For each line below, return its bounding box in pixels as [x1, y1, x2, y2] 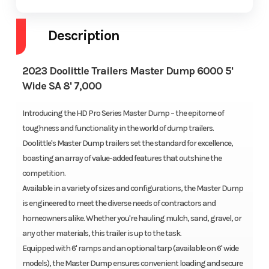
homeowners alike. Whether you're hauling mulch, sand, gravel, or [22, 213, 241, 224]
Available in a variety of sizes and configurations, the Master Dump [22, 183, 243, 194]
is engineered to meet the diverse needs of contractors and [22, 198, 216, 209]
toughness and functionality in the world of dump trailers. [22, 123, 214, 134]
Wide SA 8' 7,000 [22, 79, 101, 93]
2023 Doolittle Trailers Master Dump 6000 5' [22, 64, 233, 78]
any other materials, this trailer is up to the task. [22, 228, 181, 239]
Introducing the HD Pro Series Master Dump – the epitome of [22, 108, 224, 119]
